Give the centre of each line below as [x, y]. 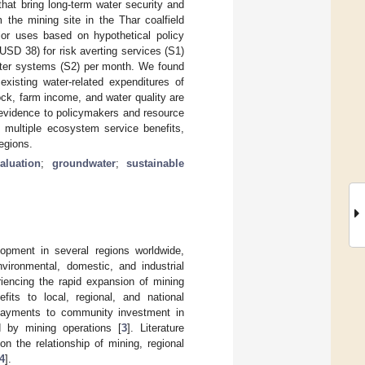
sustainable [155, 163]
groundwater [84, 163]
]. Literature [156, 328]
